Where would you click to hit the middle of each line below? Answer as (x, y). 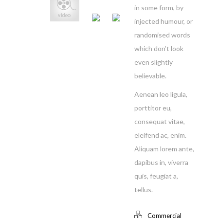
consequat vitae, (160, 121)
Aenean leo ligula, (161, 94)
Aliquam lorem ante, (164, 149)
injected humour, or (164, 21)
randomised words (163, 35)
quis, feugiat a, (156, 176)
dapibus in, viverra (162, 162)
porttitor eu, (153, 108)
